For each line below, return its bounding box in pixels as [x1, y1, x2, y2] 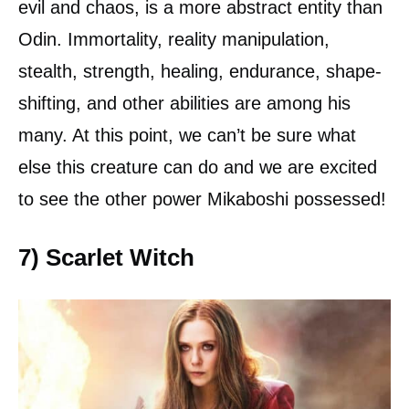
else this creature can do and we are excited [18, 157, 377, 178]
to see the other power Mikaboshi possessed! [18, 189, 386, 210]
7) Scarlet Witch [18, 245, 194, 271]
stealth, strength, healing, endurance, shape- [18, 61, 382, 82]
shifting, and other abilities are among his [18, 93, 351, 114]
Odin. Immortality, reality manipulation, [18, 29, 330, 50]
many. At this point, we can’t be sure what [18, 125, 356, 146]
